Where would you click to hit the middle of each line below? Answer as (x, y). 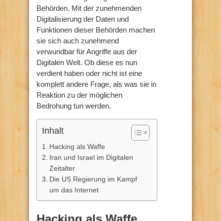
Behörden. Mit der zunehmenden (89, 8)
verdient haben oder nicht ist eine (89, 73)
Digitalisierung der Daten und (83, 19)
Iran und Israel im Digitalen (91, 157)
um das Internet (74, 190)
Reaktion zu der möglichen (79, 95)
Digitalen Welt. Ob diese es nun (87, 62)
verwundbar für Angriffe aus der (87, 51)
